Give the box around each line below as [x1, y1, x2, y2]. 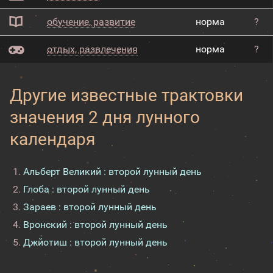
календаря [10, 129, 95, 149]
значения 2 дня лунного [10, 107, 200, 127]
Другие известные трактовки [10, 85, 243, 105]
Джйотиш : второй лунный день [23, 236, 168, 248]
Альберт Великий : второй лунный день [23, 166, 202, 177]
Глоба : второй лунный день [23, 183, 150, 195]
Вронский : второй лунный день [23, 219, 168, 230]
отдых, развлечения [47, 43, 138, 55]
